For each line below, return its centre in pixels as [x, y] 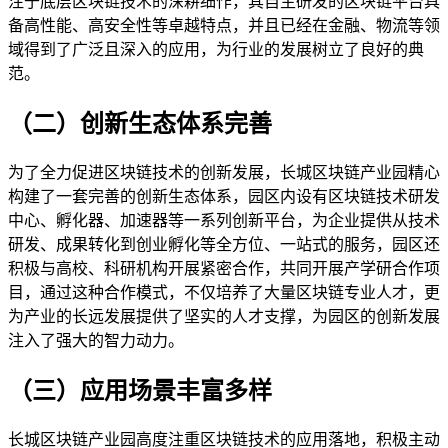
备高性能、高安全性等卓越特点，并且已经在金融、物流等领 [224, 25]
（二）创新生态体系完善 [140, 123]
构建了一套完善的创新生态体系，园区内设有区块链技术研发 [224, 196]
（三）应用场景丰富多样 [140, 390]
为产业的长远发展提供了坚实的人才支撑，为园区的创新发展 [224, 316]
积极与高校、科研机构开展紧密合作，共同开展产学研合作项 [224, 268]
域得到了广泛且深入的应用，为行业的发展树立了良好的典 [216, 49]
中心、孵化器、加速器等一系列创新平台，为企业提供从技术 [224, 220]
